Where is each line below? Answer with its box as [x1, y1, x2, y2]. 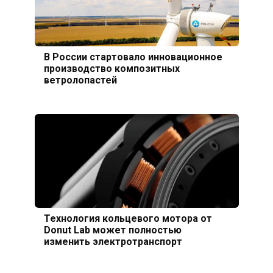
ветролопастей [43, 74, 117, 86]
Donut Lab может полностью [43, 224, 182, 236]
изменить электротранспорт [43, 235, 182, 247]
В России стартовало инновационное [43, 51, 222, 63]
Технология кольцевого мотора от [43, 212, 212, 224]
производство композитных [43, 62, 180, 74]
